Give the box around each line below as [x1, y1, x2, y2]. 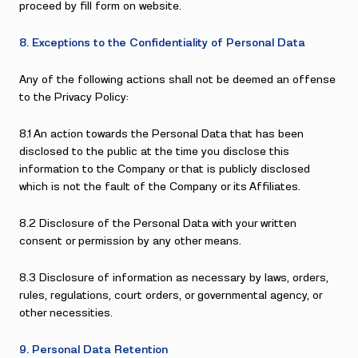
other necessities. [19, 308, 113, 319]
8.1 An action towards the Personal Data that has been [19, 129, 304, 140]
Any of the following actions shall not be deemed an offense [19, 74, 336, 86]
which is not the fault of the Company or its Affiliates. [19, 181, 300, 193]
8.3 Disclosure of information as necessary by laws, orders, [19, 272, 328, 284]
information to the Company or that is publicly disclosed [19, 164, 310, 175]
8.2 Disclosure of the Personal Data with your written [19, 218, 296, 229]
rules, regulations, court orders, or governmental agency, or [19, 290, 322, 301]
